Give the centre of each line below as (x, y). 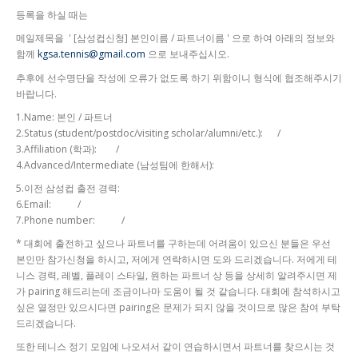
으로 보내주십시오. (187, 54)
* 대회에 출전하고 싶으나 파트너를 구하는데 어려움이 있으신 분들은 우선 (173, 244)
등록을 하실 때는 (52, 15)
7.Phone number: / (70, 220)
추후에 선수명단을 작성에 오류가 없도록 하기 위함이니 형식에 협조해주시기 (179, 78)
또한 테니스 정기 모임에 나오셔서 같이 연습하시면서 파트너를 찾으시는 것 (175, 347)
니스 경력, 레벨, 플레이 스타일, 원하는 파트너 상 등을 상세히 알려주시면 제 (177, 276)
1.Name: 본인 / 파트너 (67, 117)
